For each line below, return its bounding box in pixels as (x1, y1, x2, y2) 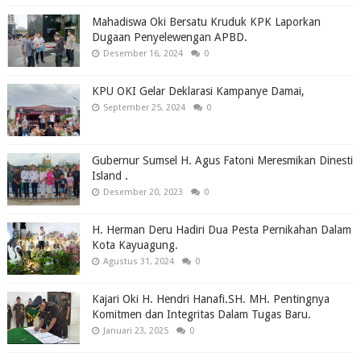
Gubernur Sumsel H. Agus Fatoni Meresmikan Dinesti (91, 153, 353, 167)
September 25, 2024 (102, 102, 185, 113)
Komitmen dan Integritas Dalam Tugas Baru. (91, 307, 311, 321)
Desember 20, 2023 (102, 186, 183, 197)
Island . (91, 168, 128, 182)
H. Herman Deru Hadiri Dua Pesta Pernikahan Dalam (91, 222, 351, 236)
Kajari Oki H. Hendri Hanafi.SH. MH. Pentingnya (91, 292, 330, 305)
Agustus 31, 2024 (102, 255, 174, 267)
